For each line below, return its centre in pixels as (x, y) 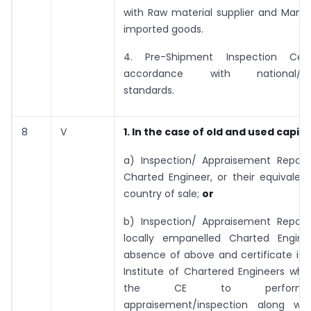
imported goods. (163, 29)
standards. (149, 90)
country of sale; (163, 193)
